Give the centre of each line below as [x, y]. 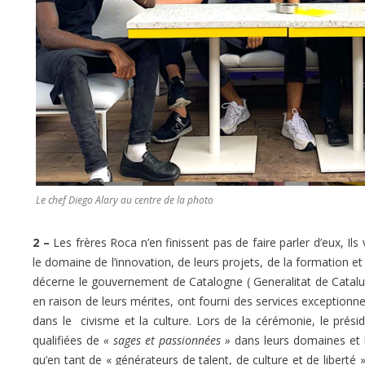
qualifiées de [68, 340]
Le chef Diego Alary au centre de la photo [125, 200]
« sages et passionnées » [167, 340]
